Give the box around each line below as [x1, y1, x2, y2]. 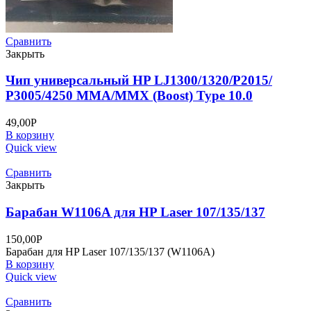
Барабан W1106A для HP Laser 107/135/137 [6, 204, 265, 219]
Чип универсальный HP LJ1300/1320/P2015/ [6, 73, 272, 88]
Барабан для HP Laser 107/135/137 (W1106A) [6, 245, 215, 258]
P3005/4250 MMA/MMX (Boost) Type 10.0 [6, 88, 253, 103]
